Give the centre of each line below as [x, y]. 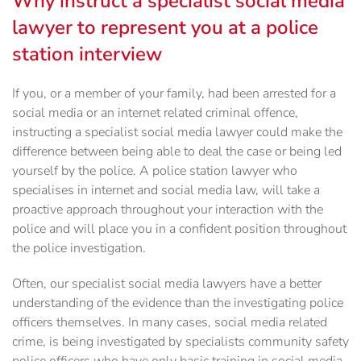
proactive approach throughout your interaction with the [168, 210]
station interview [87, 54]
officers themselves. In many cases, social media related [170, 323]
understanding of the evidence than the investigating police [178, 303]
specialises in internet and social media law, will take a [166, 191]
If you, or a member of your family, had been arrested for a [174, 94]
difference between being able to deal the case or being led [177, 152]
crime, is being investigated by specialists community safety [180, 342]
